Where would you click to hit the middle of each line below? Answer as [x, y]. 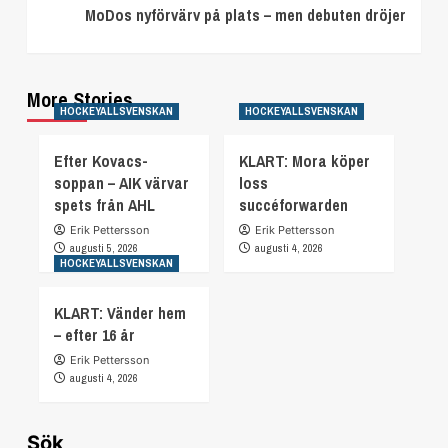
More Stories [80, 100]
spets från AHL [104, 205]
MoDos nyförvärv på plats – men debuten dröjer [245, 15]
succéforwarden [293, 205]
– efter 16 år [94, 335]
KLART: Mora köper [304, 161]
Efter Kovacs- [101, 161]
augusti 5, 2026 [104, 248]
